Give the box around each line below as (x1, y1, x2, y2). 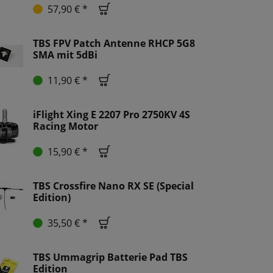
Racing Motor (33, 119, 98, 133)
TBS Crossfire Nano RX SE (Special (33, 179, 194, 193)
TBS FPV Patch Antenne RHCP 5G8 (33, 37, 195, 51)
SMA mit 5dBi (33, 48, 97, 62)
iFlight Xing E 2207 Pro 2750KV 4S (33, 108, 190, 122)
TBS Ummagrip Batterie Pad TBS (33, 250, 188, 264)
